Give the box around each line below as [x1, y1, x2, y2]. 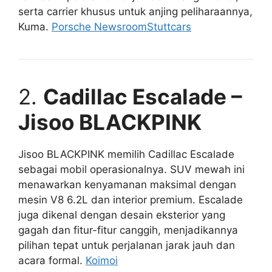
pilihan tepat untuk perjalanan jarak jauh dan [18, 239, 235, 252]
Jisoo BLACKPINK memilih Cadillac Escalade [18, 148, 234, 161]
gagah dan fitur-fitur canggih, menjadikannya [18, 224, 238, 237]
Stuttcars [147, 21, 191, 33]
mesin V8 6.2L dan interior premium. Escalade [18, 194, 243, 206]
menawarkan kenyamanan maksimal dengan [18, 178, 236, 191]
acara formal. [18, 254, 86, 267]
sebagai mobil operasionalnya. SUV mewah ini [18, 163, 245, 176]
